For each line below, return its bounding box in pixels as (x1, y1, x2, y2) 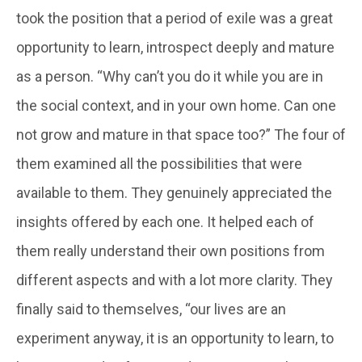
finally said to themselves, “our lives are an (16, 300, 286, 318)
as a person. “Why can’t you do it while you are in (16, 67, 323, 85)
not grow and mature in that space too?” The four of (16, 125, 346, 143)
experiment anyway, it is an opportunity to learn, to (16, 329, 334, 347)
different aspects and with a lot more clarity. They (16, 271, 333, 288)
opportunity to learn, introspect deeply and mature (16, 38, 335, 56)
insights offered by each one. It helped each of (16, 213, 314, 230)
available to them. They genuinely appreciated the (16, 183, 332, 201)
